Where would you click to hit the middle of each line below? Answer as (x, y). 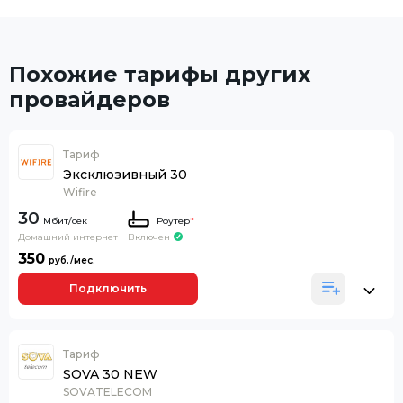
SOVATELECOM (107, 391)
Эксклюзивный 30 (125, 174)
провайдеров (90, 99)
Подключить (108, 289)
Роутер (173, 220)
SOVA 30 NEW (110, 374)
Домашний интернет (68, 237)
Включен (149, 237)
